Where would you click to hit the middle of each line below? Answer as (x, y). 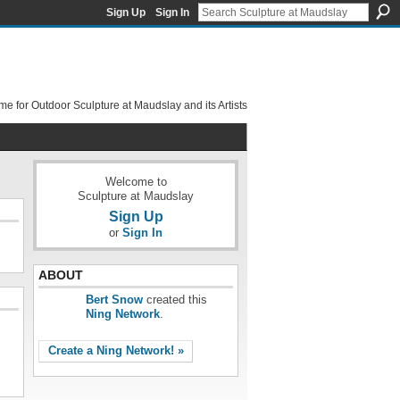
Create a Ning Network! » (116, 351)
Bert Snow (114, 300)
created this (175, 300)
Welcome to (136, 182)
